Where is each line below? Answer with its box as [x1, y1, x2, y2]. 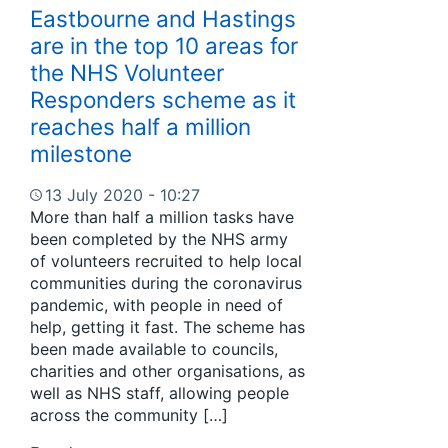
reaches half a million [30, 112, 251, 140]
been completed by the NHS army [30, 228, 288, 249]
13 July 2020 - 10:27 [45, 184, 200, 205]
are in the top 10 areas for [30, 31, 298, 59]
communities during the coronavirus [30, 272, 302, 293]
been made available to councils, [30, 338, 278, 359]
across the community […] [30, 404, 228, 425]
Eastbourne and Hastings [30, 4, 296, 32]
